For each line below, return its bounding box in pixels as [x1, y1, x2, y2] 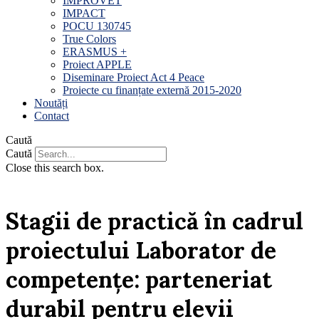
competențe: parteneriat [6, 265, 272, 294]
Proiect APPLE [63, 58, 132, 70]
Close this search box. [6, 162, 104, 174]
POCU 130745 [63, 20, 131, 32]
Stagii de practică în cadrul [6, 206, 303, 236]
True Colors [63, 33, 116, 45]
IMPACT [63, 7, 105, 19]
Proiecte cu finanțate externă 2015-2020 [63, 84, 241, 96]
